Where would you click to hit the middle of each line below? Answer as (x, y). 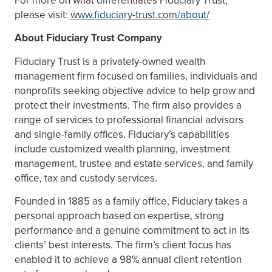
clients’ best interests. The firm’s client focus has (123, 245)
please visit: (42, 14)
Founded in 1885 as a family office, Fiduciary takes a (131, 201)
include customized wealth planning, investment (122, 148)
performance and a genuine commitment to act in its (132, 230)
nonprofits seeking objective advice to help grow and (135, 90)
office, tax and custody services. (86, 178)
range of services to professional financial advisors (129, 119)
